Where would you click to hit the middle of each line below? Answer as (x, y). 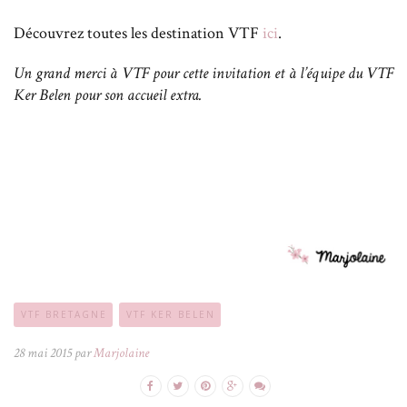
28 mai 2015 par (54, 353)
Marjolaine (121, 353)
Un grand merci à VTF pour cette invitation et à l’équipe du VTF (203, 74)
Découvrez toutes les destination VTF (138, 34)
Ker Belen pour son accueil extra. (108, 95)
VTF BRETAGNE (64, 315)
